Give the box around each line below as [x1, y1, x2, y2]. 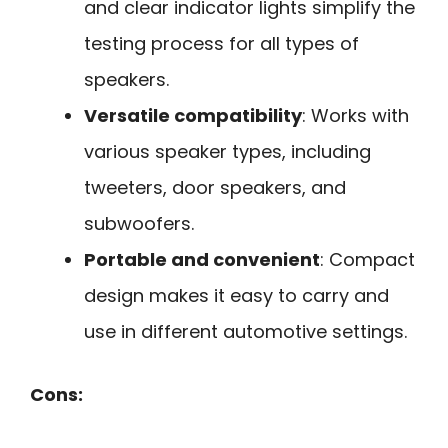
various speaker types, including [84, 138, 371, 164]
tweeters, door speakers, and [84, 174, 346, 200]
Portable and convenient [84, 246, 320, 272]
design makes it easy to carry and [84, 282, 389, 308]
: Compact [320, 246, 415, 272]
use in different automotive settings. [84, 318, 407, 344]
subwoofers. [84, 210, 194, 236]
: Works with [302, 102, 409, 128]
